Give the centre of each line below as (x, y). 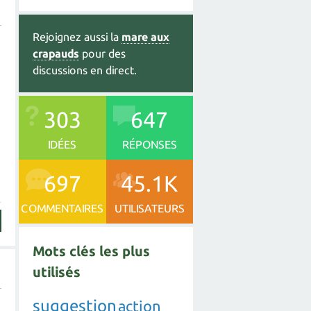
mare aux (145, 36)
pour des (102, 53)
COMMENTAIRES (62, 208)
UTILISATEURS (149, 208)
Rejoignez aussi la (77, 36)
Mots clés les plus (91, 251)
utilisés (57, 271)
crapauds (56, 53)
